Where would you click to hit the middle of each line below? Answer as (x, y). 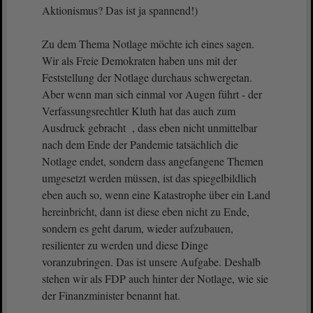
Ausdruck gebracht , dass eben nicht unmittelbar (150, 128)
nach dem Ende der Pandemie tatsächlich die (140, 144)
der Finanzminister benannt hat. (113, 295)
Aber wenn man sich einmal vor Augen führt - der (152, 94)
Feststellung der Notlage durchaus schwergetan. (147, 77)
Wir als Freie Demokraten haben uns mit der (139, 60)
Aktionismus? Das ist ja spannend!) (120, 10)
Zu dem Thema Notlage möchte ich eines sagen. (148, 44)
